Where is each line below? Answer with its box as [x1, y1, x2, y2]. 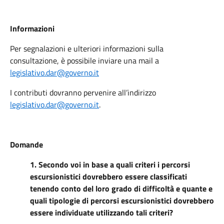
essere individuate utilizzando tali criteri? [30, 206, 173, 218]
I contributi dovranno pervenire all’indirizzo [10, 86, 156, 98]
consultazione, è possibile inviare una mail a [10, 54, 159, 66]
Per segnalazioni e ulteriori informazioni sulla [10, 42, 163, 54]
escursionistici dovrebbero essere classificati [30, 170, 187, 182]
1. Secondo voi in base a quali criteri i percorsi [30, 158, 190, 170]
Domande [10, 138, 43, 150]
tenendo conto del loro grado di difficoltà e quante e [30, 182, 212, 194]
